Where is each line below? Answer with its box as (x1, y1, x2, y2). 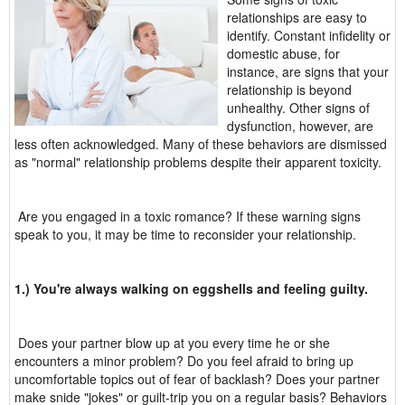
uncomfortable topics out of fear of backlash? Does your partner (14, 370, 380, 388)
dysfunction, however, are (227, 117, 373, 135)
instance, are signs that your (227, 62, 389, 80)
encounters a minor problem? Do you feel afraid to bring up (14, 352, 353, 370)
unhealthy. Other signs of (227, 99, 370, 117)
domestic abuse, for (227, 44, 340, 62)
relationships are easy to (227, 8, 367, 26)
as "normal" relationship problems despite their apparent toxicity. (14, 153, 381, 171)
